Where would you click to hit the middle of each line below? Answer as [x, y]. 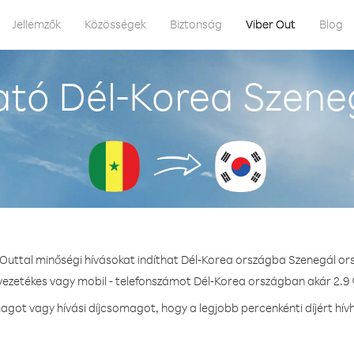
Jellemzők [36, 24]
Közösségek [115, 24]
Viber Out [271, 24]
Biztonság [196, 24]
